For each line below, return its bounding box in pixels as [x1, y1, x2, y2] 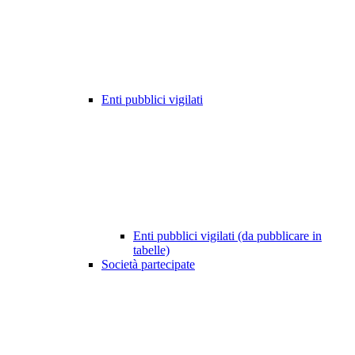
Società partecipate [101, 258, 195, 272]
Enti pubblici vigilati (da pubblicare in [133, 229, 322, 243]
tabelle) [133, 243, 170, 258]
